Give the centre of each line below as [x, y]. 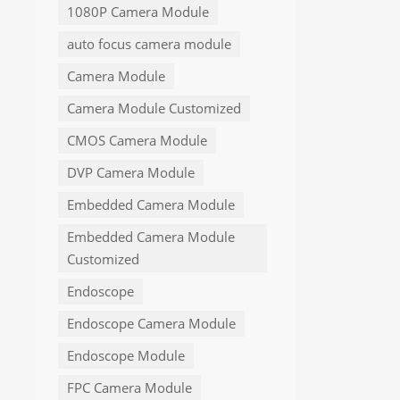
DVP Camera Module [131, 173]
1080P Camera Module [138, 12]
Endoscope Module [126, 356]
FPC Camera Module [129, 388]
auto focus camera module [149, 45]
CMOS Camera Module [137, 141]
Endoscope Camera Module [151, 324]
